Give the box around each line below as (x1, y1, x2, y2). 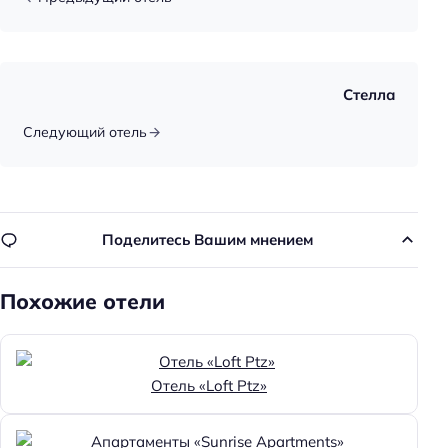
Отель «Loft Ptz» (151, 375, 267, 395)
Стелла (342, 85, 396, 105)
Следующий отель (22, 123, 147, 142)
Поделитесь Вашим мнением (102, 229, 313, 249)
